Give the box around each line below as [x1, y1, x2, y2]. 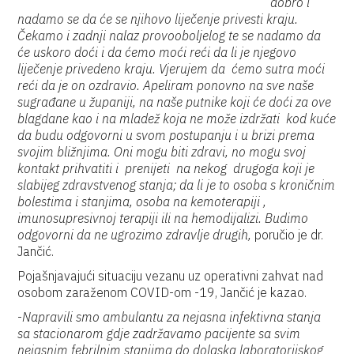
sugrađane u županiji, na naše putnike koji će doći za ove [17, 94, 332, 110]
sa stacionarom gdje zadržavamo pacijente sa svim [17, 326, 301, 341]
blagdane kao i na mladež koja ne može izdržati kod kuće [17, 111, 337, 126]
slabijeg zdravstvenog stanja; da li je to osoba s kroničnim [17, 177, 336, 193]
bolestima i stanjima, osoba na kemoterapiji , [17, 194, 267, 209]
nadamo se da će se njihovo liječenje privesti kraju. [17, 11, 299, 27]
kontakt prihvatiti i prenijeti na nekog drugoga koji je [17, 160, 315, 176]
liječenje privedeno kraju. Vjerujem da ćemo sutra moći [17, 61, 326, 77]
